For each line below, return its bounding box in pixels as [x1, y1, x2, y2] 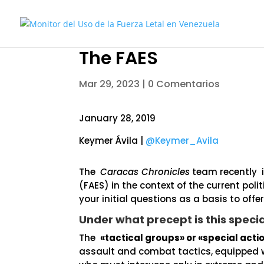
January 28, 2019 [79, 112, 156, 124]
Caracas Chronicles [100, 166, 190, 178]
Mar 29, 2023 [79, 77, 140, 91]
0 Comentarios [148, 77, 220, 91]
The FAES [79, 45, 159, 71]
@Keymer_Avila [146, 134, 219, 147]
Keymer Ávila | [79, 134, 146, 147]
